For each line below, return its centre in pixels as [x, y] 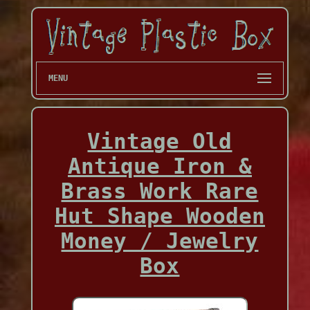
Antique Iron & [159, 166]
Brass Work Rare [160, 191]
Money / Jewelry [160, 241]
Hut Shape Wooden [159, 216]
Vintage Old [160, 142]
